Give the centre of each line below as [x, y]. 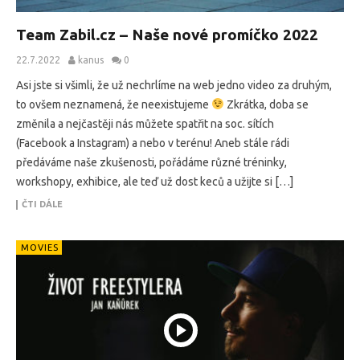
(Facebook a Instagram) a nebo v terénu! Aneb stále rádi [153, 143]
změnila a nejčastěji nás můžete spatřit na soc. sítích [145, 123]
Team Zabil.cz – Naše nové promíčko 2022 [167, 34]
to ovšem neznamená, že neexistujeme [114, 104]
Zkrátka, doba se [266, 104]
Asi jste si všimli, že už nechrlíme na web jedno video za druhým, [174, 85]
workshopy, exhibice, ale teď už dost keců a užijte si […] [155, 181]
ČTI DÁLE [42, 204]
